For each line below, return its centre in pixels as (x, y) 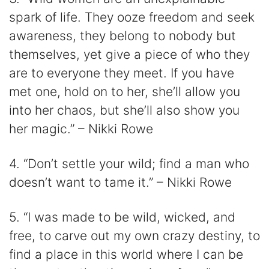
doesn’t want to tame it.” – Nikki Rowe (120, 182)
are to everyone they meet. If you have (122, 73)
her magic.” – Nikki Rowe (81, 128)
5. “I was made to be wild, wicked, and (122, 217)
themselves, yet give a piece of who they (129, 54)
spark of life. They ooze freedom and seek (132, 17)
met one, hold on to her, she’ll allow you (125, 91)
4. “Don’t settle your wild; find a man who (129, 163)
